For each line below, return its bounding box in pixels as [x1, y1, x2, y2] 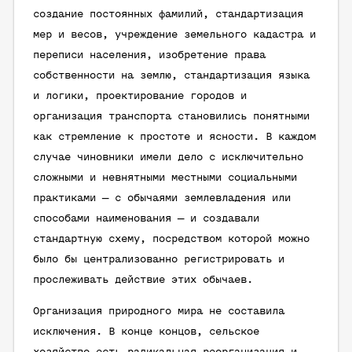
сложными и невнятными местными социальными [33, 172, 297, 184]
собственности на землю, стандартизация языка [33, 70, 310, 82]
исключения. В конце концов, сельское [33, 326, 259, 338]
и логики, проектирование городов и [33, 90, 247, 102]
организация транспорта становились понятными [33, 111, 310, 123]
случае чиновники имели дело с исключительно [33, 152, 303, 163]
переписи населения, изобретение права [33, 49, 266, 61]
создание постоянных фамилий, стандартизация [33, 9, 303, 20]
